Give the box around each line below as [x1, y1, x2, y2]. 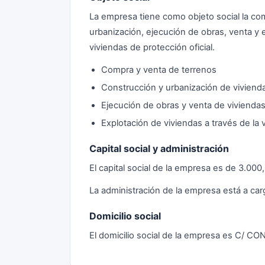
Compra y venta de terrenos [101, 64, 216, 75]
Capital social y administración [89, 143, 229, 154]
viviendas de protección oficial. [89, 42, 215, 53]
